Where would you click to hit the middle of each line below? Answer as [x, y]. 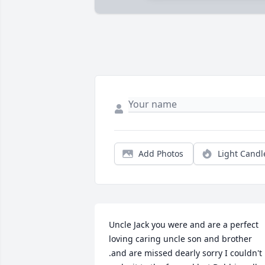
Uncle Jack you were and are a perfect [184, 225]
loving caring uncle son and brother [180, 239]
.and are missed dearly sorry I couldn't [185, 253]
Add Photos [161, 154]
